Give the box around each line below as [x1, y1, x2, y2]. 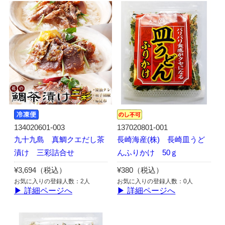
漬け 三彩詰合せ [14, 149, 74, 157]
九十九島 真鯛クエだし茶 [14, 136, 104, 144]
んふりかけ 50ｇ [117, 149, 178, 157]
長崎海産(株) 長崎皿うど [117, 136, 205, 144]
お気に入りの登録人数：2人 [14, 178, 90, 185]
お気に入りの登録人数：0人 [117, 178, 193, 185]
